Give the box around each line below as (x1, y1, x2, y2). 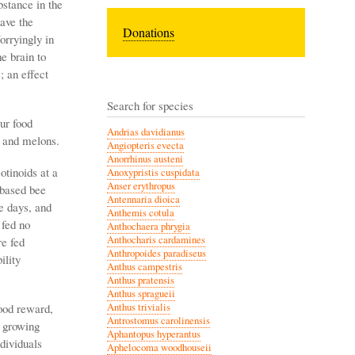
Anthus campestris (106, 259, 182, 273)
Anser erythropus (106, 178, 175, 193)
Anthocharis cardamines (106, 232, 205, 246)
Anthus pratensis (106, 273, 174, 287)
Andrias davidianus (106, 124, 185, 139)
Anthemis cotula (106, 205, 174, 219)
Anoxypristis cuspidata (106, 165, 200, 179)
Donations (122, 23, 174, 40)
